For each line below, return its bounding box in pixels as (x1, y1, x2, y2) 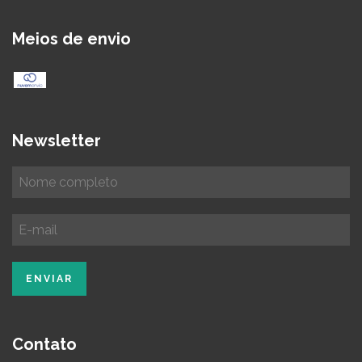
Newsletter (12, 130, 101, 150)
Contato (12, 334, 77, 354)
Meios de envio (12, 28, 131, 48)
